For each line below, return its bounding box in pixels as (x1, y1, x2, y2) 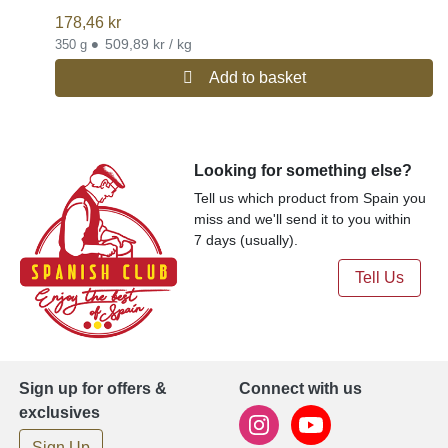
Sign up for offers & (19, 380, 167, 398)
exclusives (19, 404, 100, 422)
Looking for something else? (194, 161, 413, 179)
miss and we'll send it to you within (194, 210, 412, 227)
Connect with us (239, 380, 362, 398)
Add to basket (208, 68, 306, 86)
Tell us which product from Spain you (194, 189, 427, 206)
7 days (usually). (194, 231, 299, 248)
